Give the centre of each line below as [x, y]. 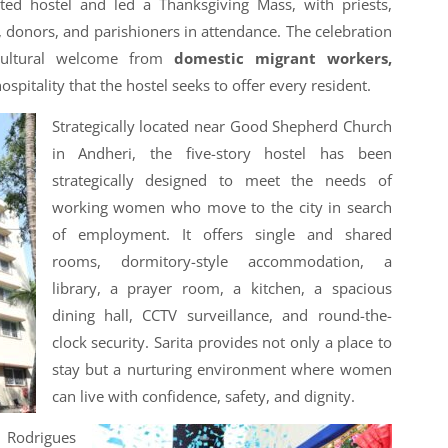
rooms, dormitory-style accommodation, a [221, 261]
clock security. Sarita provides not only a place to [221, 342]
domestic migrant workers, [283, 57]
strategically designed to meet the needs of [221, 180]
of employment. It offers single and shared [221, 234]
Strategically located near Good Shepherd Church [221, 126]
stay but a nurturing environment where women [221, 369]
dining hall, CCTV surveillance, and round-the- [221, 315]
